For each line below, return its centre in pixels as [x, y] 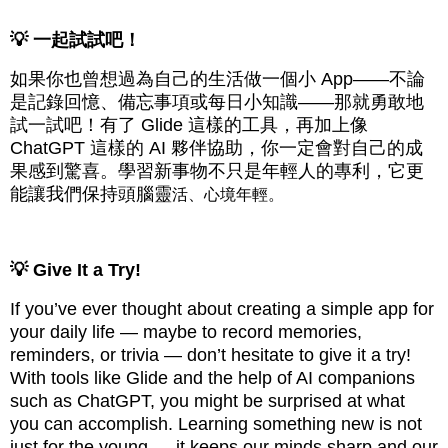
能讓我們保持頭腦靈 [91, 194]
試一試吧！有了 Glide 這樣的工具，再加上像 [189, 125]
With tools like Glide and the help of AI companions [212, 377]
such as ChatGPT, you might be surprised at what [207, 400]
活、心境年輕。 [228, 195]
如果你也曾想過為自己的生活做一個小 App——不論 [217, 79]
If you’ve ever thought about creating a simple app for [222, 308]
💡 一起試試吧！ [75, 40]
